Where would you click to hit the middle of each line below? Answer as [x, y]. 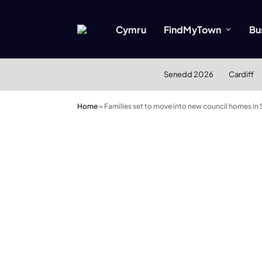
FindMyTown [192, 29]
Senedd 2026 [188, 74]
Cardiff [241, 74]
